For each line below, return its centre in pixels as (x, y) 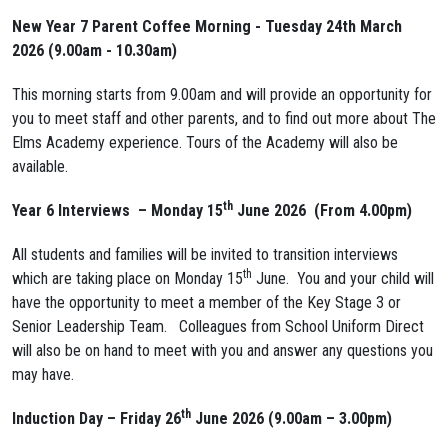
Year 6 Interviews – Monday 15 (117, 211)
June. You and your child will (343, 279)
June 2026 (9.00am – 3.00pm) (291, 419)
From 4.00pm (363, 211)
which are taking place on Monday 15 (127, 279)
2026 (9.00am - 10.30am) (94, 51)
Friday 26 (150, 419)
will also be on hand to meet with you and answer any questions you (222, 351)
